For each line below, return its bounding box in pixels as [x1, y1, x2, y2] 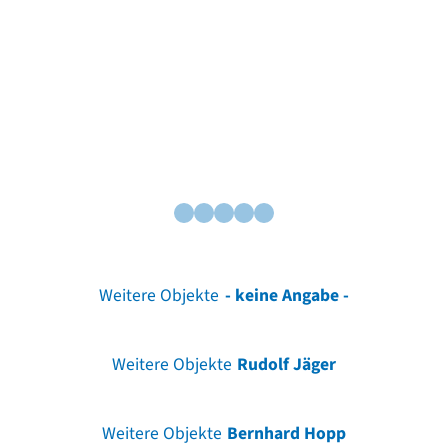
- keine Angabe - [224, 282, 349, 308]
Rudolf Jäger [237, 351, 337, 377]
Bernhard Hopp [227, 420, 347, 446]
